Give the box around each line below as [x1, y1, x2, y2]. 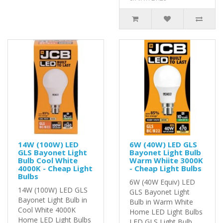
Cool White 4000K [18, 205, 76, 215]
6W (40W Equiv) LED [129, 177, 195, 187]
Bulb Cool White [18, 155, 78, 165]
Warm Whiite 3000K [129, 155, 203, 165]
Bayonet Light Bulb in [18, 195, 87, 205]
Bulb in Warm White [129, 197, 193, 207]
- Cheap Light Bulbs [129, 163, 202, 173]
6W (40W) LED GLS [129, 139, 197, 149]
